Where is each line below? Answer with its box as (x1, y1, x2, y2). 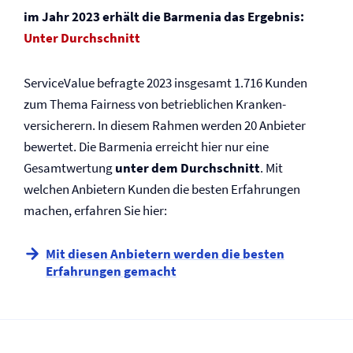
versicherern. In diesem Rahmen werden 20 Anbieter (24, 117, 306, 134)
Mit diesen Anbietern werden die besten (46, 245, 284, 262)
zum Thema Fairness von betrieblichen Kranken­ (24, 95, 286, 113)
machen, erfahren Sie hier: (24, 202, 167, 219)
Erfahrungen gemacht (46, 262, 176, 280)
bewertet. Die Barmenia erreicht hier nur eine (24, 138, 269, 155)
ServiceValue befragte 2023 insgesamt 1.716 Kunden (24, 74, 307, 91)
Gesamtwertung (24, 159, 115, 176)
